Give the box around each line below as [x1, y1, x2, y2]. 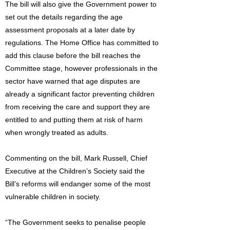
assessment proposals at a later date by [5, 26, 135, 34]
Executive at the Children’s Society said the [5, 167, 145, 175]
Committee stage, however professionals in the [5, 64, 158, 72]
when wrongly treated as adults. [5, 128, 108, 137]
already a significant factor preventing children [5, 90, 155, 98]
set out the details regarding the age [5, 13, 123, 21]
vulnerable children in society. [5, 193, 101, 201]
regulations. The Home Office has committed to [5, 39, 159, 47]
